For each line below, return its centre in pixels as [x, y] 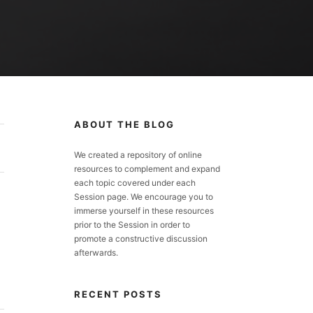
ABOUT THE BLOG [124, 124]
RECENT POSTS [118, 294]
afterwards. [96, 253]
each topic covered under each [135, 183]
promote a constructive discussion [141, 239]
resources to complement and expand [147, 169]
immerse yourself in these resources [144, 211]
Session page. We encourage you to [144, 197]
